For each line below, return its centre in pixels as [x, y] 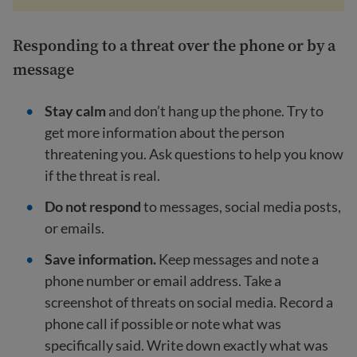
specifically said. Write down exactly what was [186, 345]
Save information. [102, 259]
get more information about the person [165, 133]
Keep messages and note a [239, 259]
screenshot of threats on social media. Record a [189, 302]
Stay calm [75, 111]
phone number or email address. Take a [163, 281]
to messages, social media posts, [242, 207]
